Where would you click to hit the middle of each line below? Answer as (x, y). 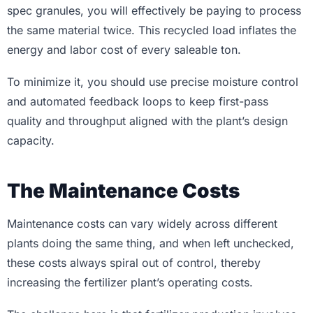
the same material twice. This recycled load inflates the (152, 30)
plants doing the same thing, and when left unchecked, (151, 243)
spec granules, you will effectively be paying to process (154, 11)
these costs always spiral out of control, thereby (134, 263)
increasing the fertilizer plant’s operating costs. (132, 283)
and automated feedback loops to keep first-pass (138, 102)
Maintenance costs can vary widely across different (142, 224)
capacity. (32, 141)
